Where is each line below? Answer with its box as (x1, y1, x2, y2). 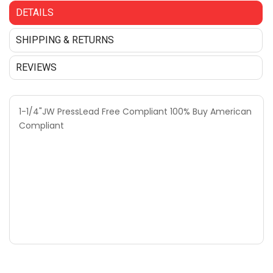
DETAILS (16, 7, 54, 18)
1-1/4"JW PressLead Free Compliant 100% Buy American (19, 105, 252, 118)
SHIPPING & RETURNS (16, 34, 114, 46)
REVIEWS (16, 62, 57, 73)
